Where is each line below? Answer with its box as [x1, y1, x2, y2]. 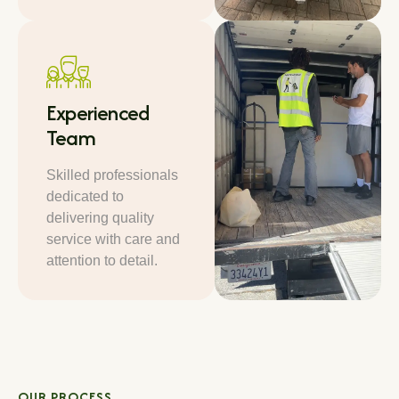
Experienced [46, 96, 150, 128]
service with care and [46, 231, 180, 247]
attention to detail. [46, 252, 158, 268]
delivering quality [46, 209, 154, 225]
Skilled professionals [46, 167, 178, 183]
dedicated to [46, 188, 124, 204]
